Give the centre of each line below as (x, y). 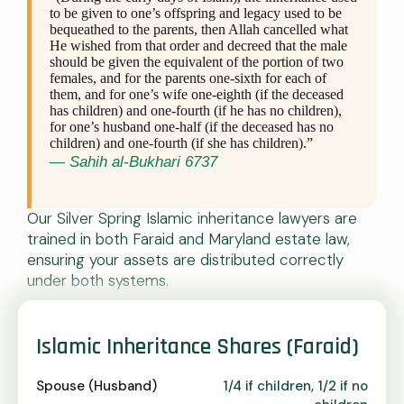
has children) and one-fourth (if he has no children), (196, 110)
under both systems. (98, 280)
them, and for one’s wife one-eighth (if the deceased (197, 94)
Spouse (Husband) (96, 386)
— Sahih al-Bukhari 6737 (133, 162)
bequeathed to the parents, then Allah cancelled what (199, 29)
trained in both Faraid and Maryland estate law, (188, 239)
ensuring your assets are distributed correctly (185, 260)
